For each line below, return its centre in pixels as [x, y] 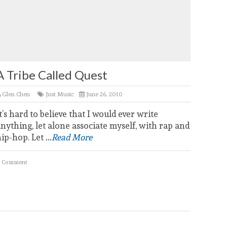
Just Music [60, 94]
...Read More [69, 137]
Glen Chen [16, 94]
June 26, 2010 [104, 94]
